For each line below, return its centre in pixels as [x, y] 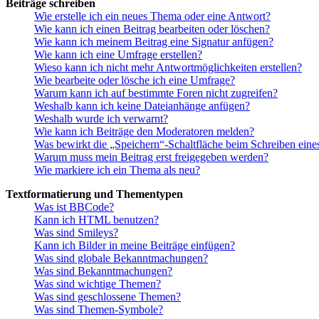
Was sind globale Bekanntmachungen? [121, 258]
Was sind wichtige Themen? [98, 283]
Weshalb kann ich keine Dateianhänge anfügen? [142, 105]
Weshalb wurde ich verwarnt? [101, 118]
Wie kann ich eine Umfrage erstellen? [118, 54]
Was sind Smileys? [76, 232]
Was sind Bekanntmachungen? [103, 271]
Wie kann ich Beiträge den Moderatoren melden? [144, 131]
